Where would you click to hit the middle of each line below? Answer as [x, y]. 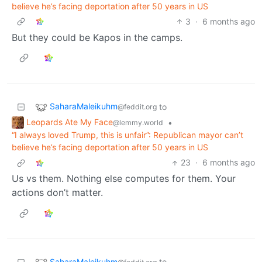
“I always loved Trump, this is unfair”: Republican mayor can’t [127, 135]
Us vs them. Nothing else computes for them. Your [124, 179]
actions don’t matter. [57, 193]
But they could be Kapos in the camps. [97, 37]
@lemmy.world [138, 122]
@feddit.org [137, 106]
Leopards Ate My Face [70, 122]
